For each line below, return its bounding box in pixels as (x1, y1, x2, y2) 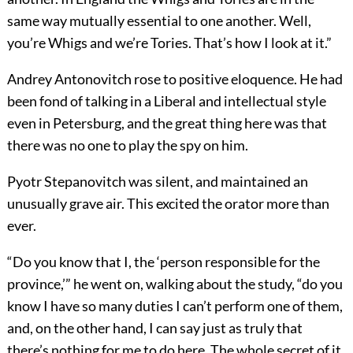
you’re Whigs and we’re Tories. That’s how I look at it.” (6, 33, 332, 51)
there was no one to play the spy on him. (6, 136, 248, 154)
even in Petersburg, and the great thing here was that (6, 113, 327, 132)
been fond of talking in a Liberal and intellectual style (6, 91, 326, 110)
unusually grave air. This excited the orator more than (6, 194, 329, 212)
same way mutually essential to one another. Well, (6, 11, 311, 29)
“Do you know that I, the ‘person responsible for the (6, 252, 320, 270)
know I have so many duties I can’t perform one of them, (6, 296, 343, 314)
